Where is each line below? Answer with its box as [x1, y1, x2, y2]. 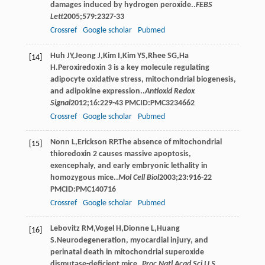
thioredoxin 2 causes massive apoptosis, [50, 149, 191, 159]
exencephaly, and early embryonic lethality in [50, 161, 208, 170]
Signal [50, 98, 70, 108]
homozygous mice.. [50, 173, 118, 182]
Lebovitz [50, 224, 80, 233]
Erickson [77, 137, 107, 147]
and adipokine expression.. [50, 86, 145, 96]
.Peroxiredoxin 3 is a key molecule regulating [55, 63, 209, 72]
